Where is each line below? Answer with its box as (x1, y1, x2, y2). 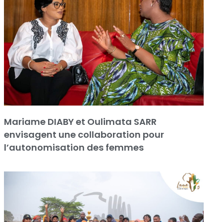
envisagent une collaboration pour (3, 128, 164, 141)
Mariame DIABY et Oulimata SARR (3, 115, 157, 128)
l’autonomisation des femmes (3, 141, 144, 154)
